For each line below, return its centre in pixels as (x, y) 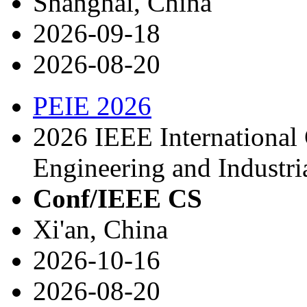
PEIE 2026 (92, 106)
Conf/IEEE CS (118, 198)
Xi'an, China (100, 229)
